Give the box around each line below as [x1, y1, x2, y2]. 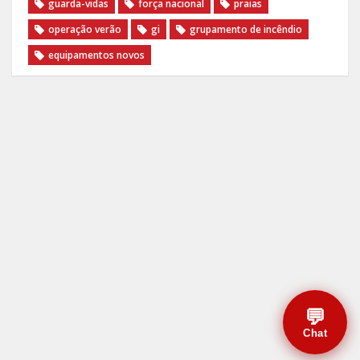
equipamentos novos [48, 48, 145, 62]
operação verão [48, 22, 121, 36]
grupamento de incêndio [190, 22, 302, 36]
